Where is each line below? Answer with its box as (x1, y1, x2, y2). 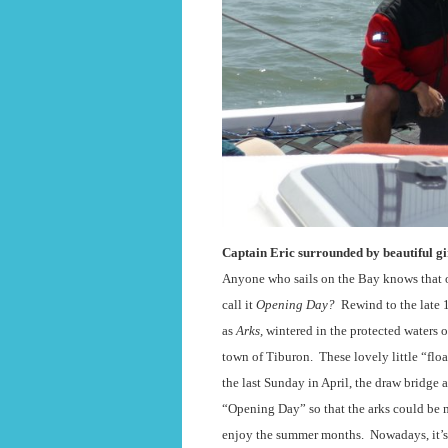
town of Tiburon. (222, 349, 313, 364)
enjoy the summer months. (222, 427, 364, 442)
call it (222, 297, 256, 312)
